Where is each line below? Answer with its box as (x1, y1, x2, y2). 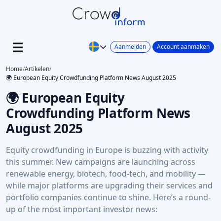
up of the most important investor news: (6, 204, 157, 215)
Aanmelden (114, 42, 146, 51)
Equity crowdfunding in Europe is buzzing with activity (6, 145, 208, 155)
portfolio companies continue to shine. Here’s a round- (6, 192, 211, 203)
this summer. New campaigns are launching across (6, 156, 195, 167)
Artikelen (25, 65, 49, 73)
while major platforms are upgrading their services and (6, 180, 213, 191)
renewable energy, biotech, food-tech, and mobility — (6, 168, 206, 179)
